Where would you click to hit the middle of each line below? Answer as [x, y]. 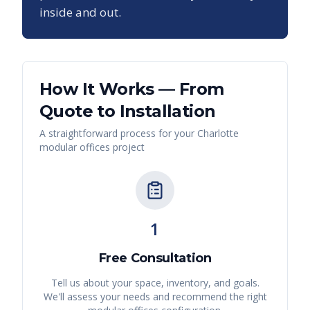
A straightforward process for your [118, 134]
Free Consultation [155, 258]
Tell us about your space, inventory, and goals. [155, 283]
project [127, 147]
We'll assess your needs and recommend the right [155, 297]
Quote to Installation [128, 111]
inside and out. [80, 12]
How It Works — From [132, 89]
